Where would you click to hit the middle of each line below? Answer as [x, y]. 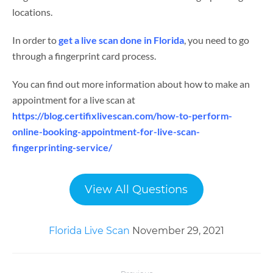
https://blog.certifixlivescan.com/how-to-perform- [122, 115]
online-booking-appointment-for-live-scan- [106, 131]
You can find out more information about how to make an [131, 83]
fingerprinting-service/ [62, 147]
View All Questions [136, 189]
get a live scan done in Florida [121, 40]
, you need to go [217, 40]
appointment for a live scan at [74, 99]
